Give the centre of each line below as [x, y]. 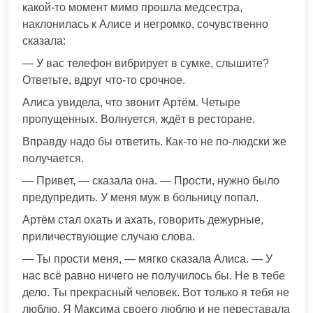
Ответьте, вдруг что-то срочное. [104, 80]
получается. [53, 158]
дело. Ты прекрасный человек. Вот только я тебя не [156, 292]
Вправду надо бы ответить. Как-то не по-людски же [154, 141]
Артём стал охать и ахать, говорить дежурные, [143, 219]
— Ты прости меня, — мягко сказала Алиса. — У [147, 259]
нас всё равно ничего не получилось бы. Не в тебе [154, 275]
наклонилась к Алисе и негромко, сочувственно [145, 24]
